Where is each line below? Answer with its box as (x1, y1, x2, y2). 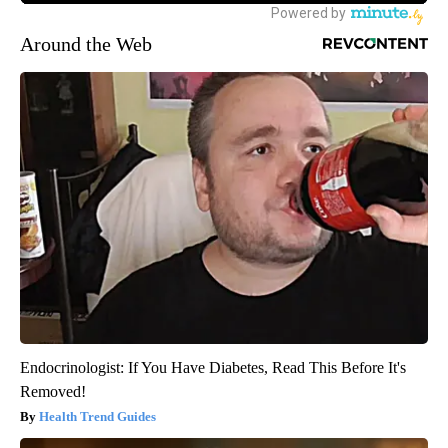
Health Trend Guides (39, 408, 156, 424)
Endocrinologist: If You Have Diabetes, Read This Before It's (20, 358, 406, 376)
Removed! (20, 382, 86, 400)
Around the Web (20, 32, 152, 55)
